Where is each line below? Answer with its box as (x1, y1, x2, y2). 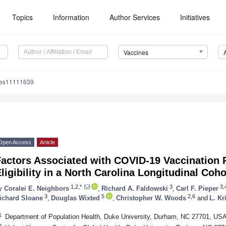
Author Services (109, 12, 160, 22)
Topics (12, 12, 33, 22)
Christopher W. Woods (116, 194, 186, 202)
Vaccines (123, 48, 148, 57)
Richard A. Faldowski (101, 184, 168, 192)
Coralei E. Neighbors (4, 184, 69, 192)
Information (53, 12, 90, 22)
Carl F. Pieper (176, 184, 218, 192)
